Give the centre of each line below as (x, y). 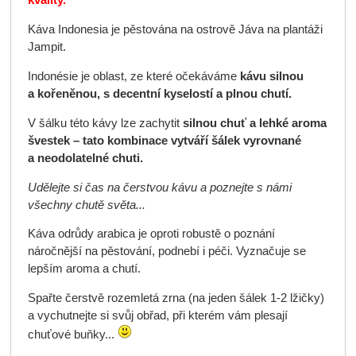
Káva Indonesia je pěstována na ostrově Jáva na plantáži (175, 29)
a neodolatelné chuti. (85, 158)
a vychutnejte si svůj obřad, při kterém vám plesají (157, 316)
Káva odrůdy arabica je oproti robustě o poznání (151, 234)
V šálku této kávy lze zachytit (105, 123)
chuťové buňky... (72, 335)
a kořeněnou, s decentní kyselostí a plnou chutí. (159, 93)
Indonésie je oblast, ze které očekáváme (133, 76)
